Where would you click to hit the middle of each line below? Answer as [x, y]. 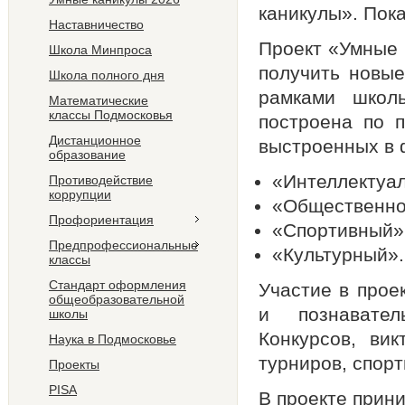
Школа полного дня [107, 75]
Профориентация [101, 220]
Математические [99, 100]
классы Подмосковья [111, 115]
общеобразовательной [117, 299]
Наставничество [96, 24]
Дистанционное [95, 140]
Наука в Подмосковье [113, 339]
